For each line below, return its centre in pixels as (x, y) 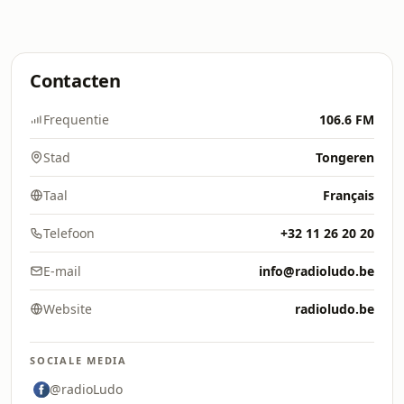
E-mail (62, 271)
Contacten (75, 81)
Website (68, 309)
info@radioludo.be (317, 271)
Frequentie (76, 119)
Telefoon (69, 233)
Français (349, 195)
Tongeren (345, 157)
